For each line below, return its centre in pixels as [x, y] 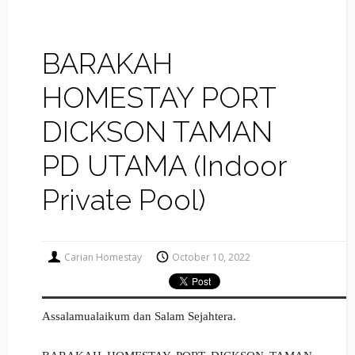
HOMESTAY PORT [158, 98]
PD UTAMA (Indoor [164, 166]
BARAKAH [107, 64]
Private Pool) [123, 200]
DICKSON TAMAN [157, 132]
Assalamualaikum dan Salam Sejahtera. [140, 317]
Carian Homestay [103, 258]
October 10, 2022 [212, 258]
